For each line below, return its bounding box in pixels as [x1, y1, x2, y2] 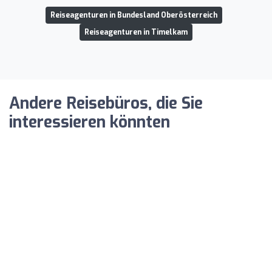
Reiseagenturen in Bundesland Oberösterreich [50, 10, 217, 20]
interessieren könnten [9, 111, 170, 133]
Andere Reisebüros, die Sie [9, 92, 203, 114]
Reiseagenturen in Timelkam [84, 27, 188, 37]
